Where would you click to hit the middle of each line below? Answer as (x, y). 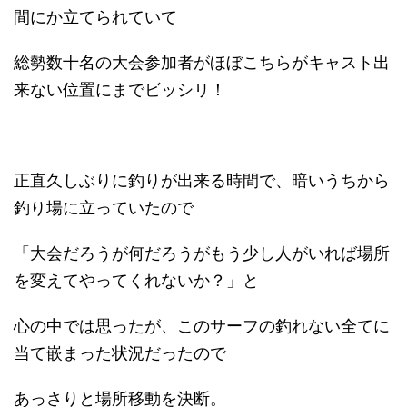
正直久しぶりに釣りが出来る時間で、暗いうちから (202, 181)
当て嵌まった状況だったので (120, 353)
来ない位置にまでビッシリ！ (120, 90)
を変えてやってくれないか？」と (136, 281)
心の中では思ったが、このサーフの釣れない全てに (202, 326)
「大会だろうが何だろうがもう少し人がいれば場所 (202, 253)
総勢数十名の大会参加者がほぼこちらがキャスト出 (202, 63)
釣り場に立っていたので (104, 208)
